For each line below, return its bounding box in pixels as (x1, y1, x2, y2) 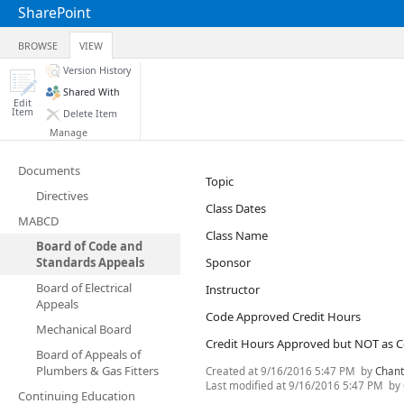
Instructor (206, 281, 260, 298)
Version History (63, 64, 131, 77)
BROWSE (18, 40, 58, 52)
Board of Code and (36, 238, 142, 254)
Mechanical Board (36, 321, 132, 337)
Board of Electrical (36, 280, 132, 296)
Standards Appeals (36, 254, 144, 271)
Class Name (206, 227, 268, 243)
